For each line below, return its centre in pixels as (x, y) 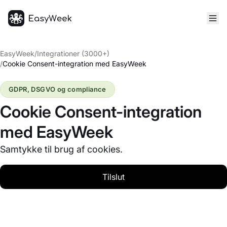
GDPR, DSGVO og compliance (58, 89)
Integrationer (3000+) (73, 53)
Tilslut (113, 177)
